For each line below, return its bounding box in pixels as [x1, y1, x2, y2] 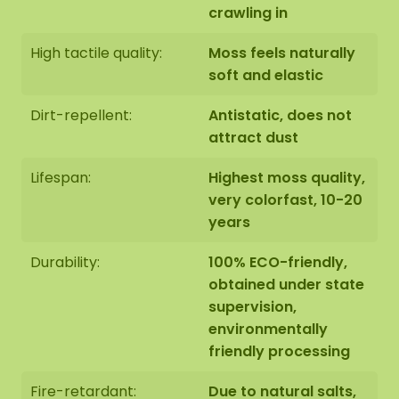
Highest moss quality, [208, 167, 365, 188]
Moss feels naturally [208, 43, 355, 63]
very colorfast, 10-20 [208, 190, 362, 210]
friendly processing [208, 341, 350, 362]
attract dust [208, 127, 298, 148]
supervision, [208, 297, 297, 317]
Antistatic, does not [208, 105, 352, 126]
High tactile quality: [30, 43, 162, 63]
